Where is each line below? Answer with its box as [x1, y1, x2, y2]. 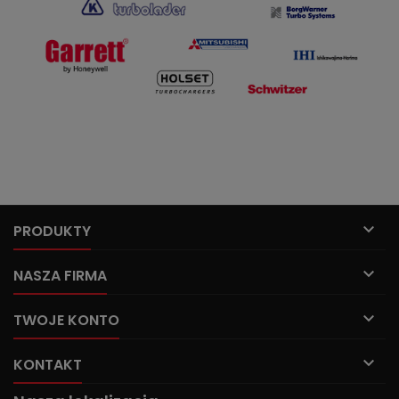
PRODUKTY [13, 221, 91, 241]
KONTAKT [13, 354, 82, 375]
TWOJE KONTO [13, 310, 119, 330]
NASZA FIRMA [13, 265, 107, 286]
